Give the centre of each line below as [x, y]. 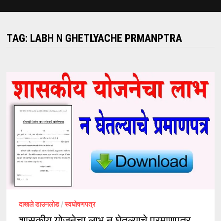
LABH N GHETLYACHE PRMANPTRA [106, 38]
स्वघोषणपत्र [80, 204]
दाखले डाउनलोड [39, 204]
